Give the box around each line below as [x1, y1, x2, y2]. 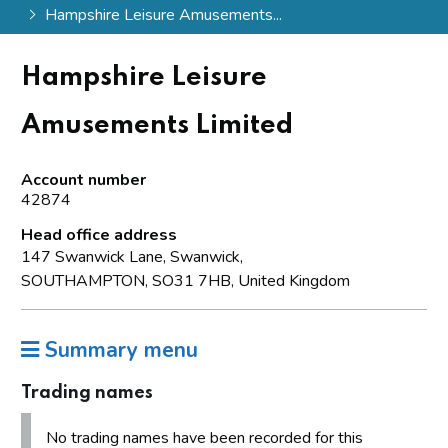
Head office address [21, 223, 177, 246]
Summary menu [39, 335, 198, 364]
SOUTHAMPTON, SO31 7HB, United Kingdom [21, 269, 350, 292]
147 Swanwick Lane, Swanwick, [21, 245, 243, 268]
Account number [21, 168, 146, 191]
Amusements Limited [21, 111, 293, 139]
